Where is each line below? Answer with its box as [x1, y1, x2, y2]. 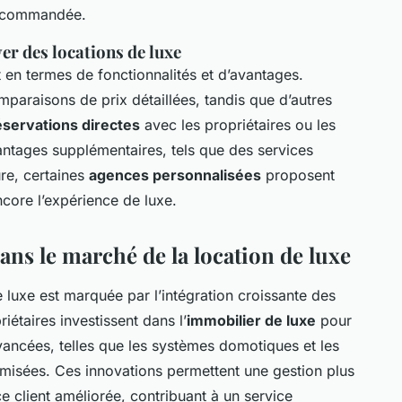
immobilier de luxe [187, 310, 316, 329]
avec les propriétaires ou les [140, 115, 336, 134]
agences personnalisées [89, 165, 261, 184]
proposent [261, 165, 335, 184]
